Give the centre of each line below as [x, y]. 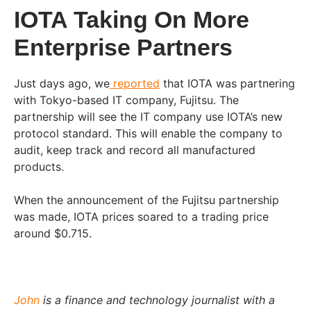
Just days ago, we [62, 83]
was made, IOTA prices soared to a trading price [141, 217]
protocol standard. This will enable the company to [148, 133]
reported [135, 83]
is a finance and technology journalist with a [157, 300]
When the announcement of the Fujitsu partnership [146, 200]
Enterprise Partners [123, 47]
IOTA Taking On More [132, 19]
